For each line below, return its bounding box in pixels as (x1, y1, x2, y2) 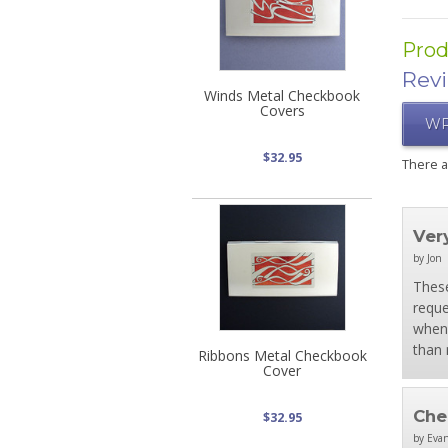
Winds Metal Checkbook (204, 85, 360, 105)
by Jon (412, 251, 442, 265)
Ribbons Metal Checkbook (197, 345, 367, 365)
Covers (259, 100, 305, 120)
